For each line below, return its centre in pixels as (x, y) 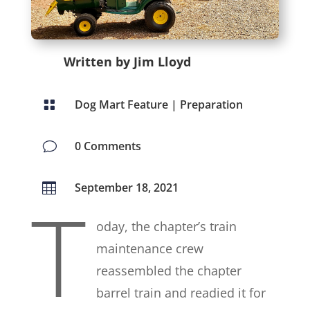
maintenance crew (149, 249)
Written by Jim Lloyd (127, 62)
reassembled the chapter (168, 271)
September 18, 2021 (126, 188)
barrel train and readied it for (181, 293)
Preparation (211, 105)
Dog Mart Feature (121, 105)
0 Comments (108, 146)
